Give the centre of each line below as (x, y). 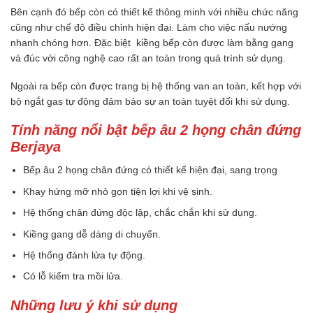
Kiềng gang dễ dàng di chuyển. (92, 234)
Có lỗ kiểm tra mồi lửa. (73, 276)
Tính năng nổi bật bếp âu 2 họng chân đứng (156, 130)
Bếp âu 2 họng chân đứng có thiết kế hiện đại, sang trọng (151, 170)
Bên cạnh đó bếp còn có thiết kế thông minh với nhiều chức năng (154, 12)
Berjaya (36, 147)
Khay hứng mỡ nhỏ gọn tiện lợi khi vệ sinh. (118, 191)
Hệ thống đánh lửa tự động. (85, 255)
